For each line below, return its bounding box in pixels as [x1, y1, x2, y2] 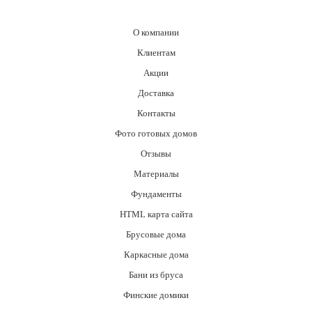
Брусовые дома [126, 229, 186, 240]
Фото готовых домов [115, 128, 197, 139]
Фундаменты [130, 189, 182, 200]
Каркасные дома [123, 249, 189, 260]
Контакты [136, 108, 175, 119]
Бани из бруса [129, 270, 183, 281]
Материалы [133, 169, 179, 180]
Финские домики [123, 290, 189, 301]
